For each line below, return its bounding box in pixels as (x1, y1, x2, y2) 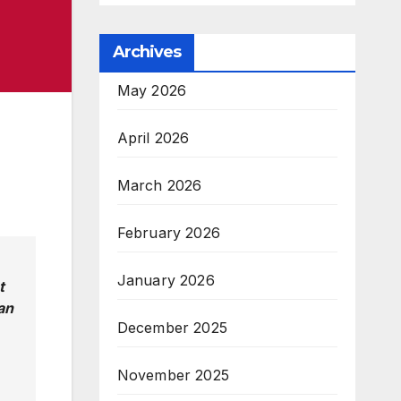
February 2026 (116, 224, 221, 242)
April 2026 (116, 129, 190, 147)
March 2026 (116, 176, 202, 194)
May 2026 (116, 81, 187, 99)
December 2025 (116, 319, 228, 337)
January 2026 (116, 271, 215, 289)
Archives (112, 42, 182, 62)
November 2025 (116, 366, 230, 384)
